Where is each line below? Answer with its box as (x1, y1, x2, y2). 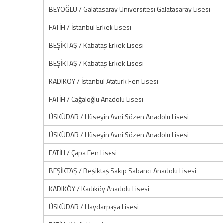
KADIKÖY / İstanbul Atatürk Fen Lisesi (49, 76, 158, 86)
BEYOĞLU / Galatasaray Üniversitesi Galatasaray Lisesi (49, 4, 210, 14)
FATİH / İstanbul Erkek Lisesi (49, 22, 131, 32)
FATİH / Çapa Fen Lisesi (49, 147, 117, 158)
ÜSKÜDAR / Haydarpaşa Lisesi (49, 201, 139, 212)
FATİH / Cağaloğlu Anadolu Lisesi (49, 94, 143, 104)
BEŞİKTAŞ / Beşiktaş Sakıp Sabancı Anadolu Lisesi (49, 165, 196, 176)
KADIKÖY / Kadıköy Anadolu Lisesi (49, 183, 149, 194)
